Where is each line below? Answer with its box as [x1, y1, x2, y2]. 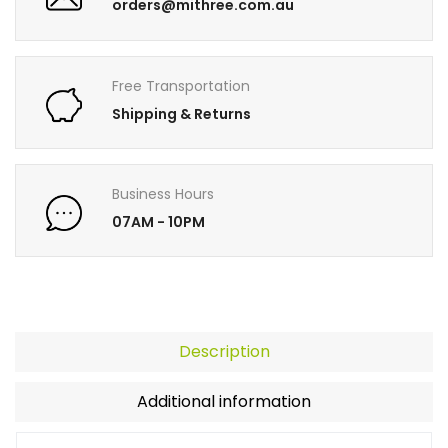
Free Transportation [112, 75, 251, 96]
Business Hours [112, 184, 215, 205]
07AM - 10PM [112, 212, 206, 233]
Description [178, 340, 270, 364]
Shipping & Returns [112, 103, 252, 124]
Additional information [137, 390, 311, 414]
